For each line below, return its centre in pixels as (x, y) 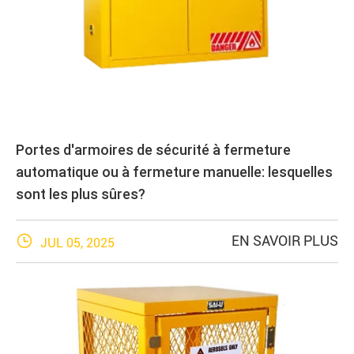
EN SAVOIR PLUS (285, 241)
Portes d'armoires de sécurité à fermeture (153, 150)
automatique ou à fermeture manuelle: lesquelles (174, 172)
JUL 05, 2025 (76, 243)
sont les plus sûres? (81, 194)
